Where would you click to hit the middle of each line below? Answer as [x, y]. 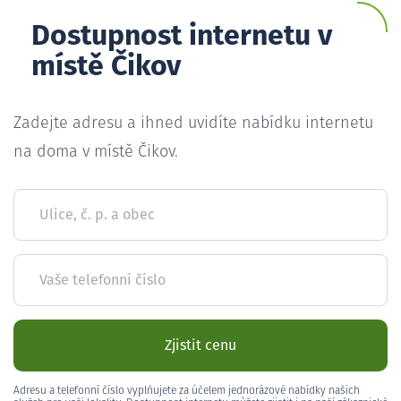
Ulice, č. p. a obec [97, 214]
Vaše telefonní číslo [102, 280]
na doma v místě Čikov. [96, 152]
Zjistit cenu [200, 345]
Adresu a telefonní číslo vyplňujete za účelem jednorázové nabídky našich [187, 391]
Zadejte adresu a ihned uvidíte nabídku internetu [193, 123]
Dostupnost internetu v [182, 36]
